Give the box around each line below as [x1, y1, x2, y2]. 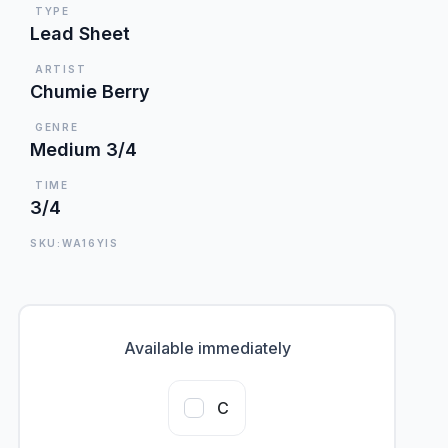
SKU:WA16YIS [30, 236, 119, 249]
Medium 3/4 [30, 138, 137, 160]
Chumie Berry [30, 80, 150, 102]
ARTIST [35, 62, 87, 75]
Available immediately [123, 337, 291, 358]
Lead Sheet [30, 22, 130, 44]
